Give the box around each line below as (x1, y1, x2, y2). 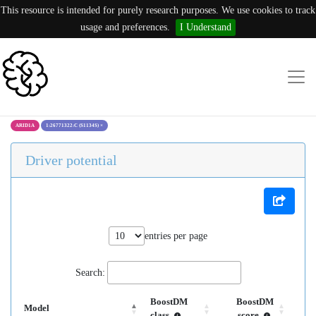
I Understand (180, 22, 231, 32)
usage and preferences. (80, 22, 170, 32)
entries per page (145, 231, 207, 241)
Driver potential (25, 152, 117, 168)
